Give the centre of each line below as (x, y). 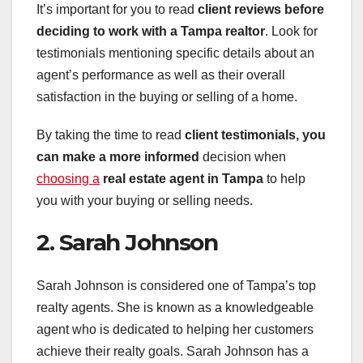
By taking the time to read (111, 135)
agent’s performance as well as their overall (161, 75)
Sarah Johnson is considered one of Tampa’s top (176, 286)
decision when (243, 156)
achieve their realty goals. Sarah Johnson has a (173, 352)
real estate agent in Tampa (183, 178)
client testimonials (240, 135)
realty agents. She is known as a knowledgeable (175, 308)
